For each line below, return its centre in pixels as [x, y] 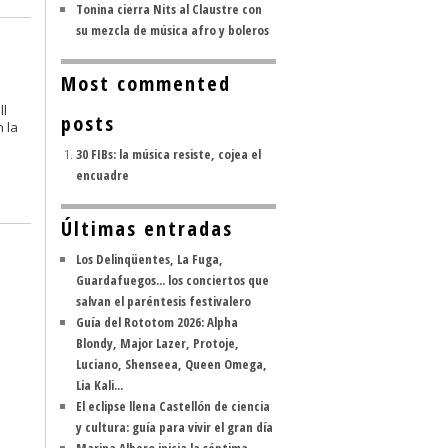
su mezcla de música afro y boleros [172, 30]
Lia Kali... [99, 385]
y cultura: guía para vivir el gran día [174, 427]
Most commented [146, 83]
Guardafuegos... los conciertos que [172, 280]
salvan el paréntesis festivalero [163, 301]
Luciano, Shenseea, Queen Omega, [171, 364]
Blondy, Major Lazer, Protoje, [157, 343]
